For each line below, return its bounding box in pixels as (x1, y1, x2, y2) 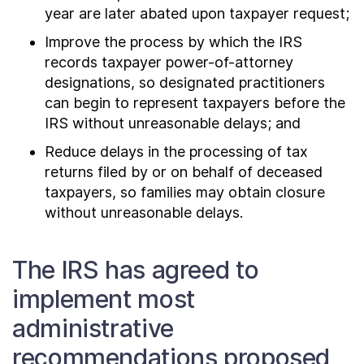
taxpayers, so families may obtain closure (45, 184, 325, 201)
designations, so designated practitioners (45, 74, 325, 91)
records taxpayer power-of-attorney (45, 54, 293, 71)
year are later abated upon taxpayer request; (45, 5, 349, 22)
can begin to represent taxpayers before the (45, 94, 345, 111)
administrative (12, 314, 174, 343)
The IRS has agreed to (12, 255, 259, 284)
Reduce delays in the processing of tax (45, 143, 308, 160)
